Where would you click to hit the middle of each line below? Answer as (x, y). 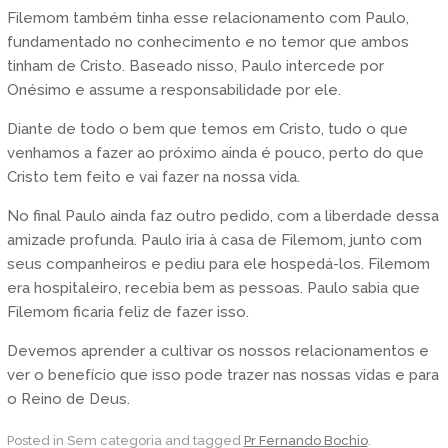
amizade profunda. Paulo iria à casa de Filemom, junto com (214, 240)
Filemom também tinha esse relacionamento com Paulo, (207, 18)
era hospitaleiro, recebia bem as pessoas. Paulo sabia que (213, 288)
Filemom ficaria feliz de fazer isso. (127, 312)
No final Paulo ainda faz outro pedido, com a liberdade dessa (222, 216)
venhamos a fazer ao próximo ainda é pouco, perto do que (215, 153)
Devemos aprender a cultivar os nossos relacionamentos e (217, 351)
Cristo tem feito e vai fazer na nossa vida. (153, 177)
